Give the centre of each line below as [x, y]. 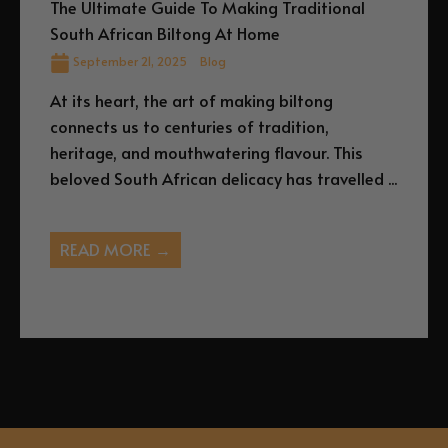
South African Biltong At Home [165, 33]
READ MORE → [115, 249]
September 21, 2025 [130, 60]
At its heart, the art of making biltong [191, 100]
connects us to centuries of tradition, [189, 126]
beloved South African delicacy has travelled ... [223, 178]
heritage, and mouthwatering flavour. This [206, 152]
